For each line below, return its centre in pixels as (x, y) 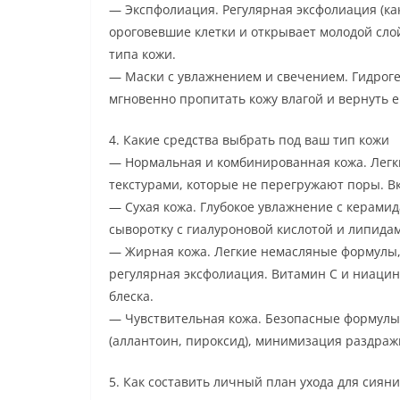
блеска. (131, 296)
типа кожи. (142, 54)
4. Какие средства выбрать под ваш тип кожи (249, 139)
